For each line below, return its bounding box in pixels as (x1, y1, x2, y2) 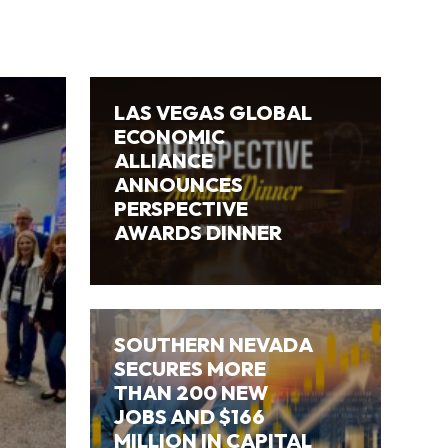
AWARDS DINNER (114, 219, 283, 245)
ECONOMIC (114, 123, 226, 149)
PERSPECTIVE (114, 195, 249, 221)
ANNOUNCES (114, 171, 244, 197)
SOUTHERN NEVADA (114, 331, 313, 357)
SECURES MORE (114, 355, 267, 381)
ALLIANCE (114, 147, 214, 173)
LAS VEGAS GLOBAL (114, 99, 313, 125)
